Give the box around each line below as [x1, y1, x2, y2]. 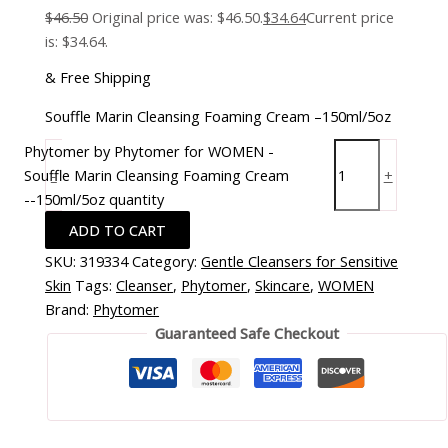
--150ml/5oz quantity [23, 189, 164, 210]
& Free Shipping [45, 67, 152, 87]
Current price [306, 7, 395, 28]
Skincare [255, 275, 311, 296]
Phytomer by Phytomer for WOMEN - [23, 141, 274, 162]
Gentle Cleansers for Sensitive [201, 251, 399, 272]
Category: [132, 251, 202, 272]
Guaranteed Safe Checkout [155, 323, 339, 344]
